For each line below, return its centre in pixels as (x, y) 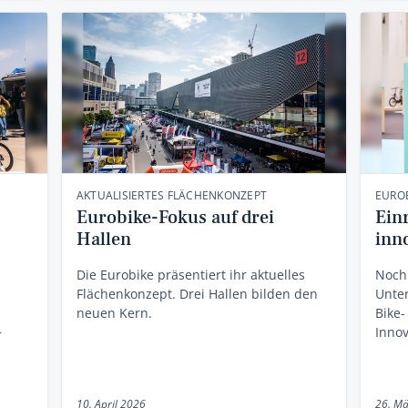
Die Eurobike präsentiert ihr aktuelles (190, 274)
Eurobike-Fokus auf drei (175, 217)
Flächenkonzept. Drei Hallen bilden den (197, 293)
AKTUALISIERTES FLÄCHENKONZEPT (172, 195)
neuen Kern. (114, 312)
